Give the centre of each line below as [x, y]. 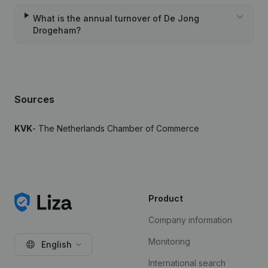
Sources [34, 99]
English [57, 244]
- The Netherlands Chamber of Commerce [116, 128]
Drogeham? [57, 30]
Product [166, 198]
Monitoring [169, 241]
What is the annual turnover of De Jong [116, 18]
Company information [190, 220]
